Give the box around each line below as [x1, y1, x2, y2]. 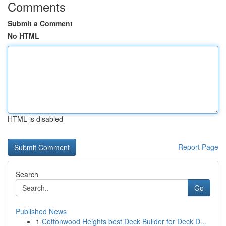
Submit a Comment [8, 18, 73, 28]
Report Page [178, 142, 218, 152]
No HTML [8, 31, 39, 41]
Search [16, 169, 38, 179]
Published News [16, 206, 67, 216]
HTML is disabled [8, 114, 63, 124]
